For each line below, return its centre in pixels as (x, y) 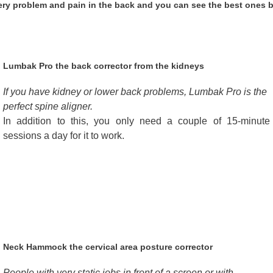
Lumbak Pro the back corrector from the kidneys (104, 66)
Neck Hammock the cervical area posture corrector (108, 247)
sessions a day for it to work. (64, 136)
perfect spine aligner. (48, 107)
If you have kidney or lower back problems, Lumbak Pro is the (135, 92)
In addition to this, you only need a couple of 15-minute (136, 121)
